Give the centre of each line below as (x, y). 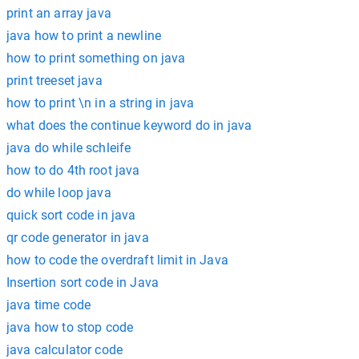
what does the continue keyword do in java (129, 125)
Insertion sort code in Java (83, 282)
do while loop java (59, 193)
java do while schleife (69, 148)
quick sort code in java (71, 215)
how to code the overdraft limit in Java (117, 260)
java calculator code (65, 350)
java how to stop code (70, 327)
